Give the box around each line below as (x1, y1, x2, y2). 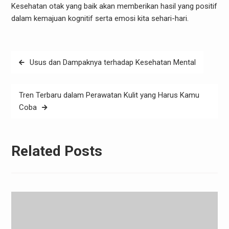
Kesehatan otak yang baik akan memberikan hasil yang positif (11, 1, 217, 11)
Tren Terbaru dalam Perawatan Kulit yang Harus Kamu (18, 90, 199, 100)
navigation (10, 67, 60, 80)
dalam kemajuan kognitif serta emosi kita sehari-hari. (11, 13, 189, 23)
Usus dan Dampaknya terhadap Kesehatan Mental (29, 58, 196, 67)
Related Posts (11, 142, 102, 159)
